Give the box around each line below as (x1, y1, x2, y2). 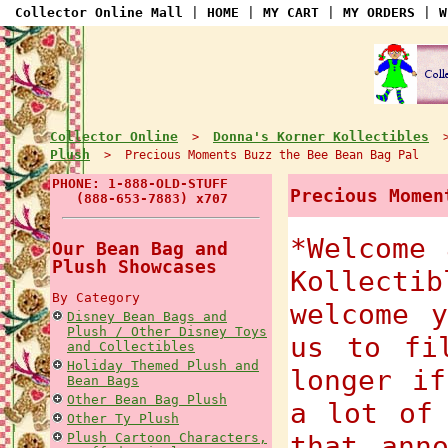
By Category (52, 290, 140, 305)
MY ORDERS (343, 5, 415, 20)
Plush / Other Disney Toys (67, 324, 267, 339)
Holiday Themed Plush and (67, 358, 259, 373)
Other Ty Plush (67, 411, 179, 426)
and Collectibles (67, 339, 195, 354)
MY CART (263, 5, 319, 20)
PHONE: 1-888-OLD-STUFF (52, 176, 228, 191)
